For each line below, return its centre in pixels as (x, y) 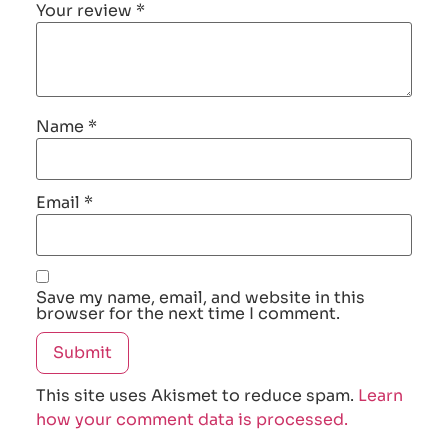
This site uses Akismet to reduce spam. (197, 396)
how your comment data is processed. (192, 420)
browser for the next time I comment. (188, 314)
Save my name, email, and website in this (200, 298)
